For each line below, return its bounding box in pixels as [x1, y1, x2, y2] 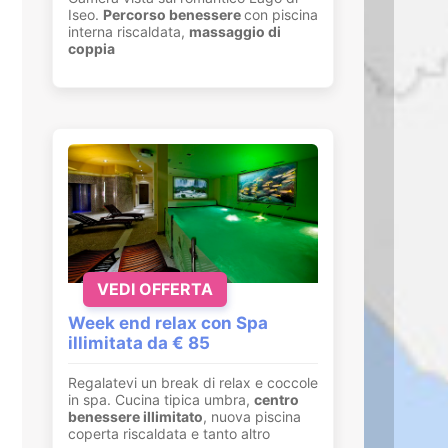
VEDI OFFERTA [97, 278, 213, 299]
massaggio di [189, 22, 281, 40]
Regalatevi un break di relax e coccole [68, 373, 318, 391]
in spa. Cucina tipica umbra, [68, 390, 254, 408]
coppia [68, 39, 115, 57]
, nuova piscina [203, 407, 301, 425]
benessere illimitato [68, 407, 203, 425]
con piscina [244, 5, 318, 23]
